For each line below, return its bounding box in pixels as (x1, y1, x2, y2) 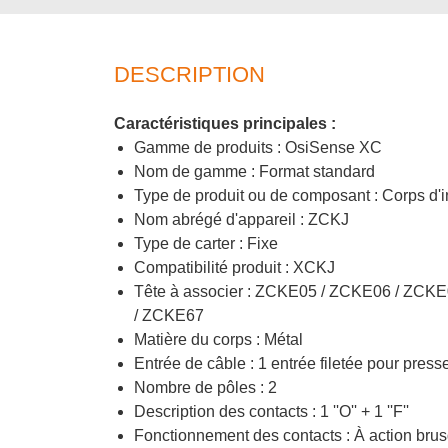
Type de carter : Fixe (134, 234, 278, 252)
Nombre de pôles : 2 (134, 378, 277, 396)
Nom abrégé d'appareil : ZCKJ (134, 210, 349, 228)
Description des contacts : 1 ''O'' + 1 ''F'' (134, 402, 409, 420)
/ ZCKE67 (134, 306, 204, 324)
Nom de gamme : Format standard (134, 162, 375, 180)
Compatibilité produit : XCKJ (134, 258, 335, 276)
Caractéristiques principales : (114, 114, 336, 132)
